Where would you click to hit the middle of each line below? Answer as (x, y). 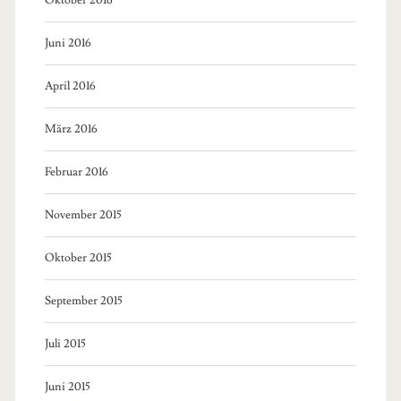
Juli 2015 (65, 343)
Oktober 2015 (78, 257)
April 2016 (70, 85)
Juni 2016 (68, 43)
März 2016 (71, 128)
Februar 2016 (76, 171)
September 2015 (83, 300)
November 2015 (83, 214)
